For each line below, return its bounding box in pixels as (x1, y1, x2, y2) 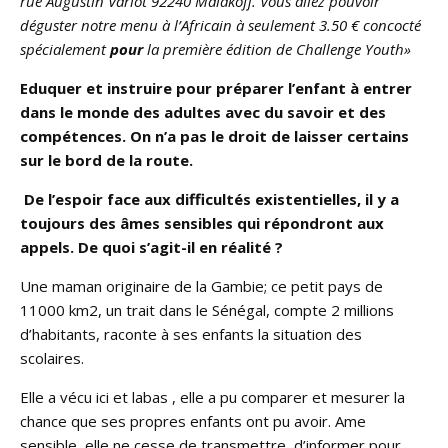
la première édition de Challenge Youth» (143, 38, 411, 59)
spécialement (20, 38, 110, 59)
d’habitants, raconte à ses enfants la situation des (20, 323, 362, 344)
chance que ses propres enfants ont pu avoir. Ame (20, 410, 366, 431)
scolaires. (20, 347, 84, 368)
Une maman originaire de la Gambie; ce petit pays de (20, 275, 383, 296)
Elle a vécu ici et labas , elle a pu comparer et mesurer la (20, 386, 405, 407)
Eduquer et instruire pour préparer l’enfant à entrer (20, 77, 412, 98)
